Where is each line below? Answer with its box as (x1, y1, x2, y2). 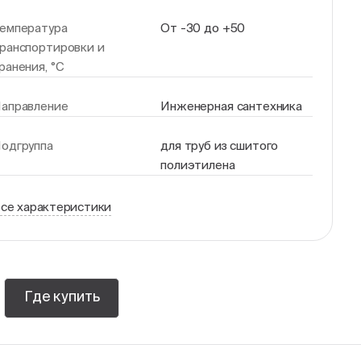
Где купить (24, 288, 100, 305)
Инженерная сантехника (160, 99, 303, 113)
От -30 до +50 (160, 21, 246, 35)
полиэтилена (160, 158, 235, 172)
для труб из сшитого (160, 139, 279, 152)
